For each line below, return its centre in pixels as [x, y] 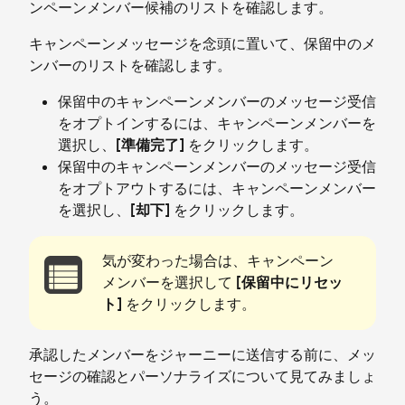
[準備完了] [150, 146]
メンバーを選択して [169, 283]
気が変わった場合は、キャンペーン [218, 261]
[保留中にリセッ [289, 283]
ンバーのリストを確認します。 [130, 66]
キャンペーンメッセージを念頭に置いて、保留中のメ [202, 44]
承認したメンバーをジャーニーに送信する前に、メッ [202, 355]
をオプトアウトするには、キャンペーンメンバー [217, 189]
